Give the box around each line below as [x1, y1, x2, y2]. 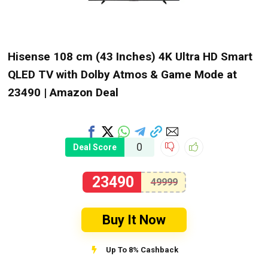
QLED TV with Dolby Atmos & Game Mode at [8, 68, 237, 82]
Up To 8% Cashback [105, 245, 178, 254]
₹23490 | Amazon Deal [8, 86, 119, 100]
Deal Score [72, 142, 117, 153]
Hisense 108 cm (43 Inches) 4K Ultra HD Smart [8, 50, 253, 64]
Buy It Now [102, 212, 166, 227]
